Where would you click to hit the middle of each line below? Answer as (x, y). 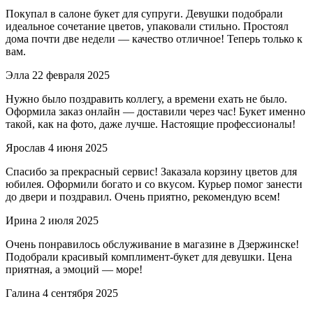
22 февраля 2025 (71, 75)
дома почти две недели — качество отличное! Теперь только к (154, 39)
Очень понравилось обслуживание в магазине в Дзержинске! (152, 245)
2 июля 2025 (69, 221)
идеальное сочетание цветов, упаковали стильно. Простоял (147, 27)
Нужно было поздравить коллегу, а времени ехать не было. (146, 99)
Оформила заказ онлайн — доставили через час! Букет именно (155, 112)
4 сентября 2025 (80, 293)
